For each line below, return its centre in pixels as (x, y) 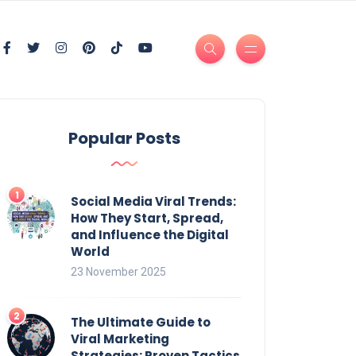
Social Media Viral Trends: (153, 201)
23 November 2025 (118, 271)
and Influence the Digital (150, 234)
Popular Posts (124, 138)
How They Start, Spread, (147, 218)
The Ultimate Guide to (141, 322)
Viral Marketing (120, 339)
